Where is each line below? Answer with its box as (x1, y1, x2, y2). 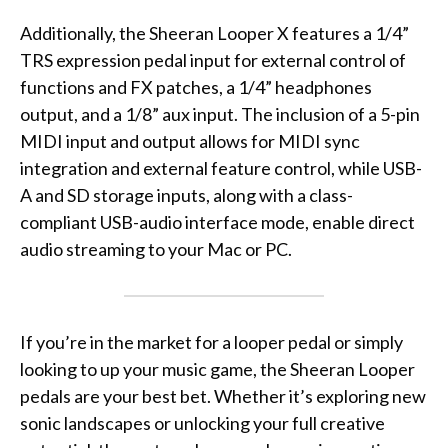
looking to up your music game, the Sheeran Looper (20, 358, 415, 381)
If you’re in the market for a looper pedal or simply (20, 331, 403, 354)
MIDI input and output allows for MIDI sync (20, 130, 360, 153)
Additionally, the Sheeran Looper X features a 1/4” (20, 22, 409, 45)
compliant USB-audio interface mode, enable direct (20, 211, 415, 234)
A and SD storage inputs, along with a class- (20, 184, 353, 207)
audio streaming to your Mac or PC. (20, 238, 292, 261)
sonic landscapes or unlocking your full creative (20, 412, 385, 435)
